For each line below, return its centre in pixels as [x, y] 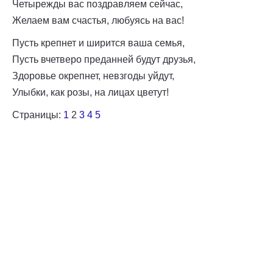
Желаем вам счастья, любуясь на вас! [98, 20]
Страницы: [38, 115]
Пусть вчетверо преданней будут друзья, [104, 59]
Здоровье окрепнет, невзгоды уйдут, [93, 76]
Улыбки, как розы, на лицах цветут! [90, 92]
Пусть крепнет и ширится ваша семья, [98, 43]
